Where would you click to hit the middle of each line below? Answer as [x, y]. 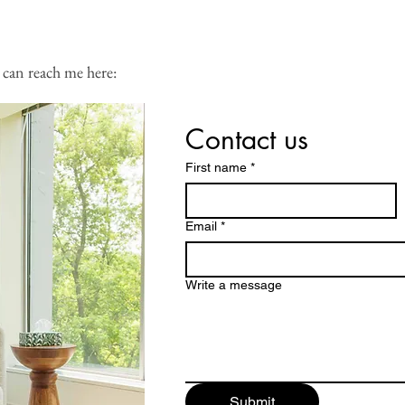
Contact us [247, 139]
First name [216, 167]
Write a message [234, 285]
